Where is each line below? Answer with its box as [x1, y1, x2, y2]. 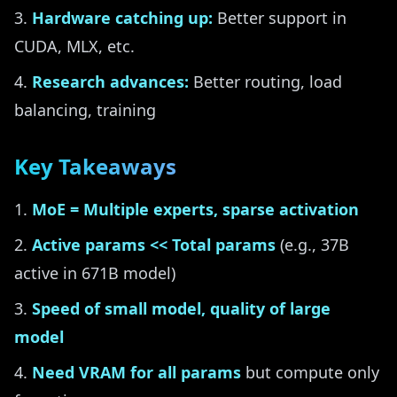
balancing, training [14, 99, 156, 121]
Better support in [213, 7, 346, 28]
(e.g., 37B [276, 234, 349, 255]
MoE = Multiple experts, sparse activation [32, 198, 359, 220]
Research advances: [32, 71, 189, 92]
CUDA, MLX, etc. [14, 35, 135, 57]
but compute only [241, 362, 379, 383]
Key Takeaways [14, 152, 176, 181]
